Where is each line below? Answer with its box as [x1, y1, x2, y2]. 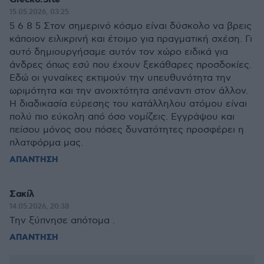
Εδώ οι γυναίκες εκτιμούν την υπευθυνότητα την [9, 72, 231, 84]
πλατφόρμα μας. [9, 137, 83, 148]
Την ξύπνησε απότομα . [9, 215, 115, 226]
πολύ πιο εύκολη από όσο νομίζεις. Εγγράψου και [9, 111, 235, 123]
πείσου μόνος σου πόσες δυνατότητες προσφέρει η [9, 124, 244, 136]
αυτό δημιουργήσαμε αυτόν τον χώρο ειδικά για [9, 47, 228, 58]
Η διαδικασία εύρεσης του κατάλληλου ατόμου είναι [9, 98, 247, 110]
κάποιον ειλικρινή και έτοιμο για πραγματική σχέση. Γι [9, 34, 252, 45]
